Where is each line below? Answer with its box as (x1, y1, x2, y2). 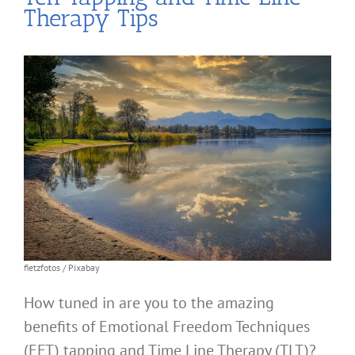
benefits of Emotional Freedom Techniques (24, 316, 310, 337)
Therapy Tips (24, 4, 158, 33)
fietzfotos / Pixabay (24, 261, 100, 273)
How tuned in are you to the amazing (24, 292, 274, 313)
